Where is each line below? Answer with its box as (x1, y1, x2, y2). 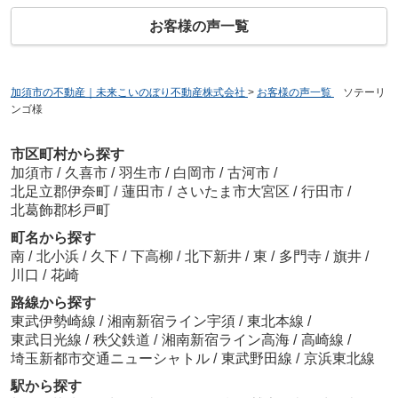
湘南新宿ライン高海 (161, 332, 293, 348)
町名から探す (10, 230, 96, 246)
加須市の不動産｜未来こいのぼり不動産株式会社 (10, 85, 245, 99)
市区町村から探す (10, 147, 124, 163)
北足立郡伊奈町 (10, 184, 110, 200)
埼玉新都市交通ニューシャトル (10, 351, 213, 367)
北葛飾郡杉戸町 (10, 203, 110, 219)
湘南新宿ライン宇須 (107, 314, 239, 330)
